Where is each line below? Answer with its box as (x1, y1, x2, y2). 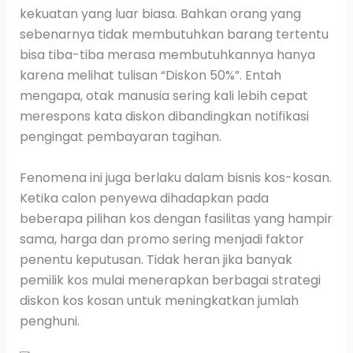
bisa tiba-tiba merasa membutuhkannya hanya (19, 46, 315, 64)
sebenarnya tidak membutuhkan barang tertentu (19, 25, 329, 43)
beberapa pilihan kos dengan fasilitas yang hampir (19, 209, 333, 228)
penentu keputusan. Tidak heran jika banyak (19, 250, 292, 269)
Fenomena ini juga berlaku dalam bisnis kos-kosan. (19, 168, 332, 187)
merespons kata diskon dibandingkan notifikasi (19, 107, 309, 125)
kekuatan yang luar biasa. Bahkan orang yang (19, 5, 301, 23)
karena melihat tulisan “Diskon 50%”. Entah (19, 66, 281, 84)
